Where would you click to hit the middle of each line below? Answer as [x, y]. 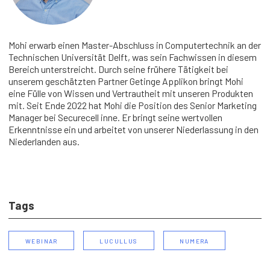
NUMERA [194, 240]
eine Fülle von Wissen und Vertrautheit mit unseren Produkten [131, 93]
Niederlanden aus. [44, 142]
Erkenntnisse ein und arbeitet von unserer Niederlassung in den [134, 130]
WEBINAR [42, 240]
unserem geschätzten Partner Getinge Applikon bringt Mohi [126, 81]
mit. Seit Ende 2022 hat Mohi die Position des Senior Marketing [133, 105]
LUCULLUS [119, 240]
